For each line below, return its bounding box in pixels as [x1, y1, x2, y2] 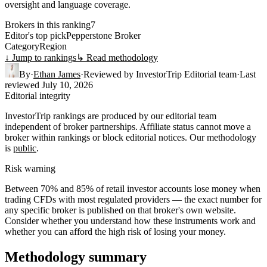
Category [5, 41, 39, 51]
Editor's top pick [5, 30, 66, 41]
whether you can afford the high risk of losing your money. [5, 226, 226, 237]
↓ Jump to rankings [5, 52, 76, 63]
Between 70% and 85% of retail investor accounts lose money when [5, 183, 260, 194]
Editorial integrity [5, 90, 70, 101]
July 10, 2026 [42, 79, 93, 90]
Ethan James [33, 69, 80, 79]
